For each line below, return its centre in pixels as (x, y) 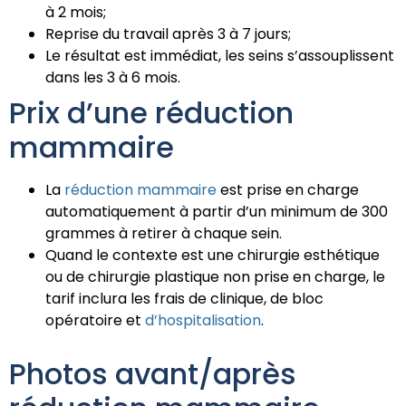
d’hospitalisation (201, 321)
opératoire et (93, 321)
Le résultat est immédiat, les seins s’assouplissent (220, 56)
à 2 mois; (76, 13)
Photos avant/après (153, 374)
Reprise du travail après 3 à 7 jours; (168, 34)
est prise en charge (288, 190)
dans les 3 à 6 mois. (113, 78)
